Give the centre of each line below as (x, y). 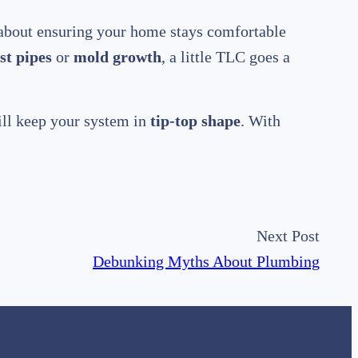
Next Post (288, 236)
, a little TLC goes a (226, 57)
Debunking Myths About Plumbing (206, 262)
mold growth (117, 57)
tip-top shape (195, 121)
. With (261, 121)
